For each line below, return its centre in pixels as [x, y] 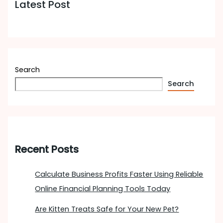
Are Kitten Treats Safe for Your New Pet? [107, 209]
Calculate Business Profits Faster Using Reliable [119, 174]
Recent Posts [47, 149]
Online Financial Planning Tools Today [103, 189]
